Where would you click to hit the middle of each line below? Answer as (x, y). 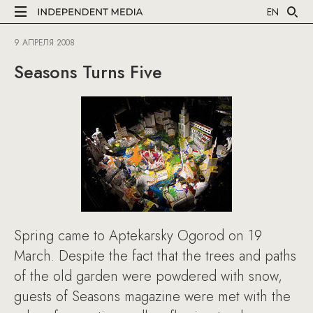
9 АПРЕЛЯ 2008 (44, 43)
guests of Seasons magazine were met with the (152, 297)
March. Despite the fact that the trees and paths (155, 256)
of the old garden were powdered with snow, (148, 276)
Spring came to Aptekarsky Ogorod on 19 (138, 236)
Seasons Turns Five (88, 72)
